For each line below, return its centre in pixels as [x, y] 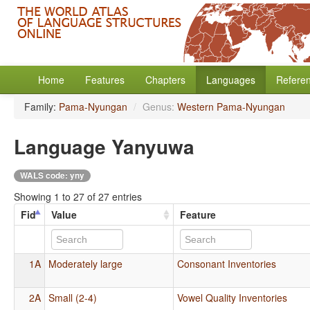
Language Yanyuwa [104, 146]
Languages [231, 80]
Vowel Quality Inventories [232, 297]
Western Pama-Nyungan [231, 107]
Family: [42, 107]
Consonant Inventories [227, 263]
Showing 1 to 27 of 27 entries [78, 196]
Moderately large [86, 263]
